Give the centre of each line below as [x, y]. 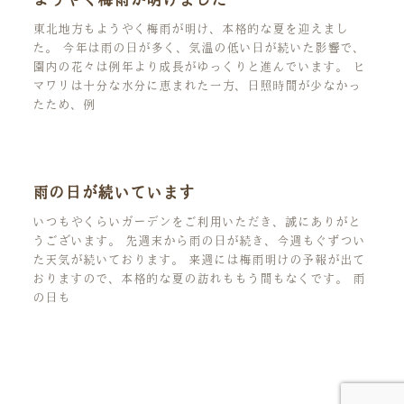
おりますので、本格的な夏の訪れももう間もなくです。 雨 [198, 278]
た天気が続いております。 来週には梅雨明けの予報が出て [198, 259]
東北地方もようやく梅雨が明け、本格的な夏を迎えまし [190, 28]
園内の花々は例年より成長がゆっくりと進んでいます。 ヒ [198, 66]
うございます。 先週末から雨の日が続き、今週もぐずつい [198, 240]
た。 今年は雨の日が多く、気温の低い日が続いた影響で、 [198, 47]
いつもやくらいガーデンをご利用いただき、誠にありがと [196, 221]
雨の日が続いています [113, 193]
